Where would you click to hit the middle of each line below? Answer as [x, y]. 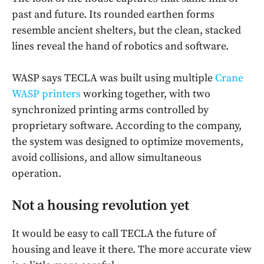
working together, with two [146, 94]
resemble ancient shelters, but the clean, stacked [126, 31]
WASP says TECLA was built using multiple [113, 78]
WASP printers [46, 94]
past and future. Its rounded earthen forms [113, 15]
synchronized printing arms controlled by [110, 110]
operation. [37, 174]
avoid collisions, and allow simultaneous [107, 158]
